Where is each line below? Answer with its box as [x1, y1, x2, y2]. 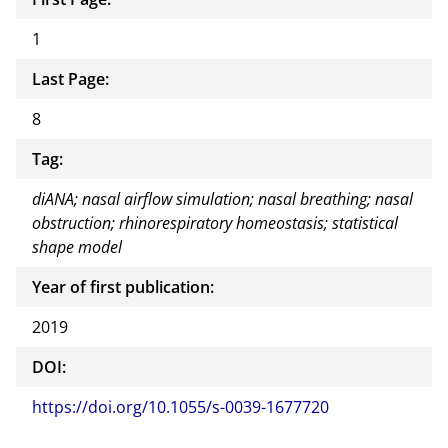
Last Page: [32, 68, 109, 91]
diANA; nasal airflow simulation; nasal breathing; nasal [32, 188, 413, 211]
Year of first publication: [32, 276, 214, 299]
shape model [32, 236, 122, 259]
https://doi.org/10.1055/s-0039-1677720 [32, 396, 329, 419]
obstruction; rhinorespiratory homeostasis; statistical [32, 212, 398, 235]
